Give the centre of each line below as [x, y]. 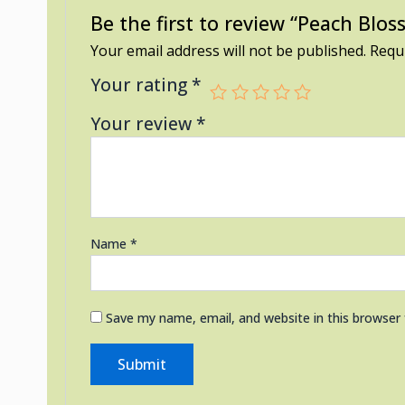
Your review [143, 123]
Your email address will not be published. [228, 50]
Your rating [141, 84]
